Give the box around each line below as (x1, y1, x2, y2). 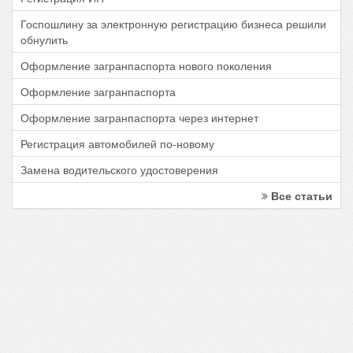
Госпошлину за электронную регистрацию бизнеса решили (20, 16, 326, 32)
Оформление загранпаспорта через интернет (20, 110, 258, 126)
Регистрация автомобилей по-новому (20, 136, 214, 152)
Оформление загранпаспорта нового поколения (20, 58, 272, 74)
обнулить (20, 32, 68, 48)
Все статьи (268, 188, 333, 204)
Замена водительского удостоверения (20, 162, 218, 178)
